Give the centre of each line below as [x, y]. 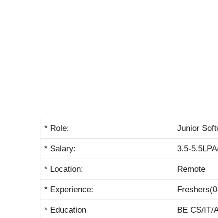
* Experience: [69, 190]
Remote [191, 169]
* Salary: [60, 149]
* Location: [64, 169]
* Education [65, 210]
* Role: [57, 128]
